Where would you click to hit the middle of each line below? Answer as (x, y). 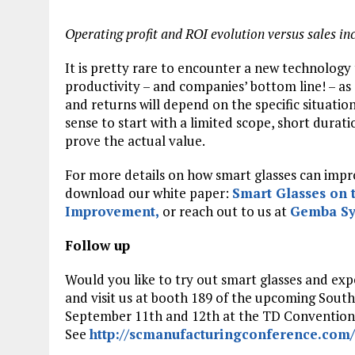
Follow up (97, 246)
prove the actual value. (135, 141)
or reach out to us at (225, 212)
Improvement (110, 212)
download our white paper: (149, 193)
